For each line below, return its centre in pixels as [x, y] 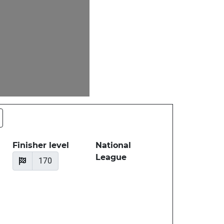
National [113, 145]
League [111, 157]
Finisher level [41, 145]
